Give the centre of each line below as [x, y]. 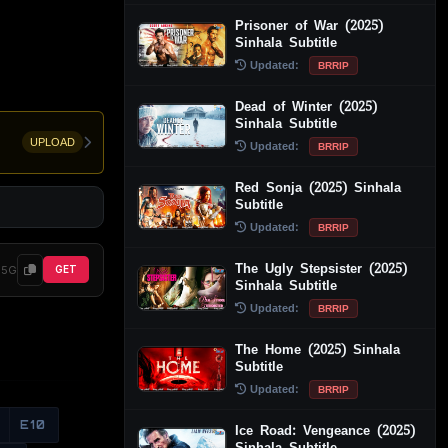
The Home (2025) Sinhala [317, 349]
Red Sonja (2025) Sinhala [318, 187]
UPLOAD [52, 142]
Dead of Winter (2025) [306, 106]
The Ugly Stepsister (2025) [321, 268]
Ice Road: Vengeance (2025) [325, 430]
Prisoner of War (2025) [309, 25]
